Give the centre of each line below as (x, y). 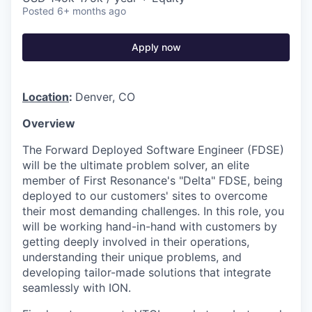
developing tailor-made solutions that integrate (147, 273)
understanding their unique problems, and (132, 257)
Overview (49, 124)
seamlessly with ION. (77, 288)
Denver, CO (105, 97)
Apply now (156, 47)
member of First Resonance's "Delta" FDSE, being (153, 181)
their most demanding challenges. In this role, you (153, 211)
